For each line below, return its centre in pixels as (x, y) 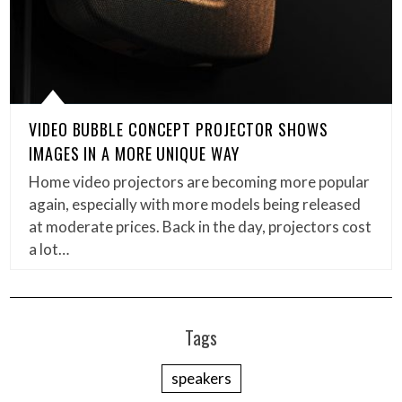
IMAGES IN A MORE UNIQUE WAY (134, 154)
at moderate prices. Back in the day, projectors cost (201, 227)
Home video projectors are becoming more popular (200, 182)
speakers (201, 379)
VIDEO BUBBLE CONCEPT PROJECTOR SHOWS (179, 130)
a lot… (49, 249)
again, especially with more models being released (195, 205)
